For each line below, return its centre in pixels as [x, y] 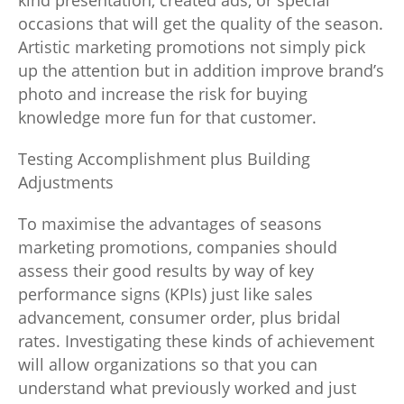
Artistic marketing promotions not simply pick [192, 47]
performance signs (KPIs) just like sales [165, 294]
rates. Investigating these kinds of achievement [196, 341]
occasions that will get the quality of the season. [201, 23]
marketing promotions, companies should [178, 247]
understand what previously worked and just [187, 388]
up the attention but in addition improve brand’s [201, 70]
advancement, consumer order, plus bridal [179, 317]
